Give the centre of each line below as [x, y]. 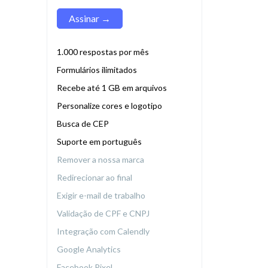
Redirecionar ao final [95, 178]
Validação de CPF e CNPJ [104, 214]
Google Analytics [90, 249]
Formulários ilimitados [97, 70]
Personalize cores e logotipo [109, 106]
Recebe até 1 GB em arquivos [112, 88]
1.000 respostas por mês [104, 52]
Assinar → [90, 19]
